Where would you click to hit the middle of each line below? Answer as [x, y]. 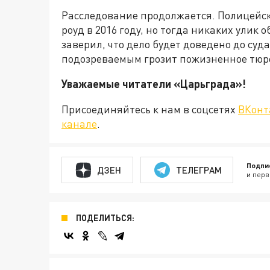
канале [79, 124]
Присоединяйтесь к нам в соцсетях [150, 109]
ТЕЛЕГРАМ [199, 170]
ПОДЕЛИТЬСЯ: [105, 218]
